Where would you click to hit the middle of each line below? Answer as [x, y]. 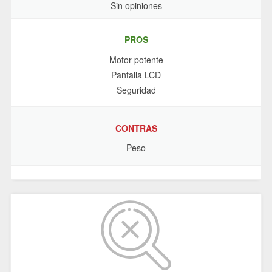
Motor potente [136, 59]
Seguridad [136, 90]
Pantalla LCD [136, 74]
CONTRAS [136, 128]
